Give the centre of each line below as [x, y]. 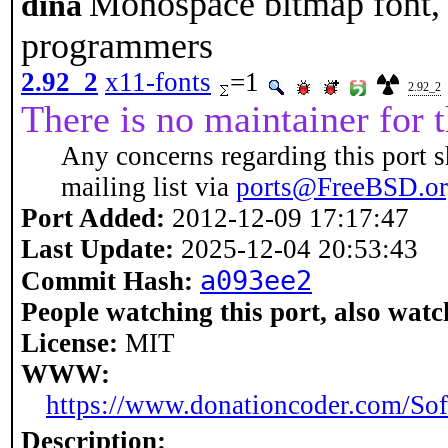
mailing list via [148, 187]
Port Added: [93, 218]
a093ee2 [256, 280]
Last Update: [97, 249]
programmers [117, 46]
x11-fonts [158, 82]
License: [69, 343]
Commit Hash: [107, 281]
